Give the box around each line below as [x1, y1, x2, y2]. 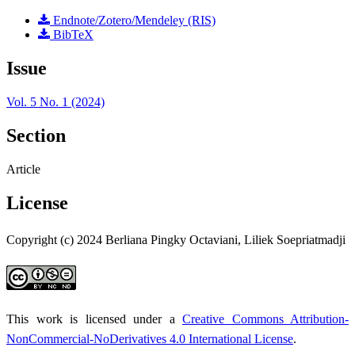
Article [6, 162, 40, 176]
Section [6, 125, 66, 147]
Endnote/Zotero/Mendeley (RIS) [50, 13, 216, 28]
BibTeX [50, 28, 94, 42]
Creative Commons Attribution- [182, 311, 349, 326]
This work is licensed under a [6, 311, 182, 326]
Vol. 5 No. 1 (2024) [6, 95, 105, 109]
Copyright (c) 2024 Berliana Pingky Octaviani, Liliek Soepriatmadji [6, 232, 345, 246]
